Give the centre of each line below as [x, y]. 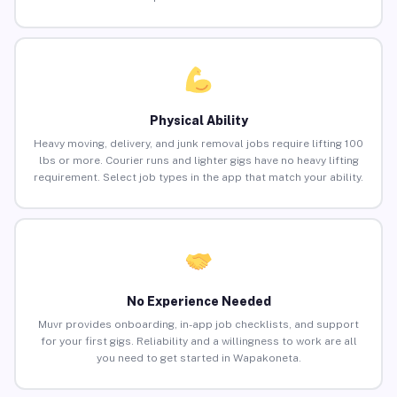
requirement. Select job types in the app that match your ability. [198, 178]
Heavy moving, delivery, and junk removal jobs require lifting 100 [198, 144]
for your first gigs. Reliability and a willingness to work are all [198, 342]
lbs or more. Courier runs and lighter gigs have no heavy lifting [198, 161]
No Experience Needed [198, 302]
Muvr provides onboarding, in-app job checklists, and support [198, 325]
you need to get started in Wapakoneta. [198, 358]
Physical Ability [198, 121]
